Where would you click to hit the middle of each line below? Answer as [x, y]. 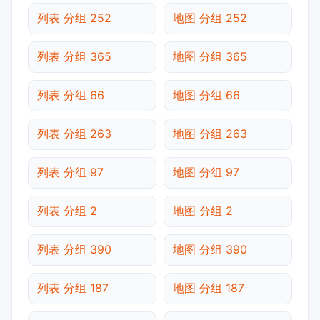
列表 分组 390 [74, 249]
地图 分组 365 [210, 56]
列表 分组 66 [71, 95]
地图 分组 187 [209, 287]
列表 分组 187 [73, 287]
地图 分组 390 [210, 249]
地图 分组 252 [210, 17]
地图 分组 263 [210, 133]
